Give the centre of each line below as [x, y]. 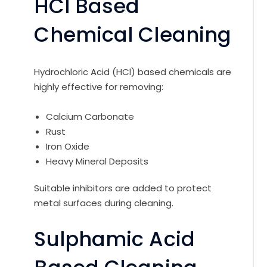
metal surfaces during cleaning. [104, 203]
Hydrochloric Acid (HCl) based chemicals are [133, 72]
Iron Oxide [68, 147]
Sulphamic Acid [114, 240]
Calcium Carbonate [90, 117]
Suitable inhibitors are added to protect [123, 188]
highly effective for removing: [99, 87]
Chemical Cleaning [133, 35]
